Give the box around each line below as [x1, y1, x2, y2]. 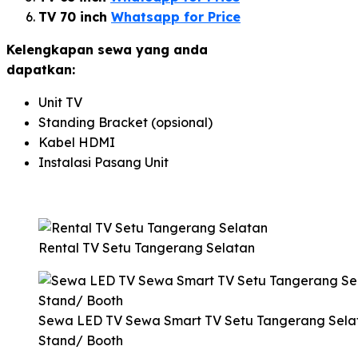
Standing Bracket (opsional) [38, 113, 213, 130]
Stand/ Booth [38, 332, 123, 348]
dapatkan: [6, 61, 75, 78]
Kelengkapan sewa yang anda [6, 41, 208, 58]
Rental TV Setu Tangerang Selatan [38, 239, 255, 256]
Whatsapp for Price [111, 8, 241, 25]
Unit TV [38, 93, 82, 110]
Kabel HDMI [38, 133, 115, 150]
